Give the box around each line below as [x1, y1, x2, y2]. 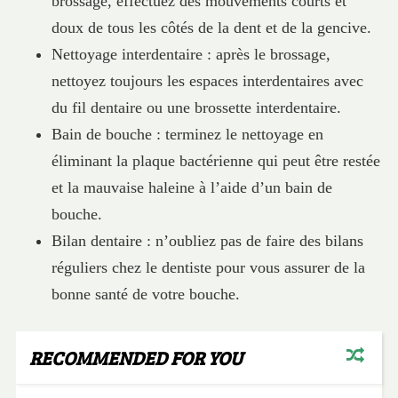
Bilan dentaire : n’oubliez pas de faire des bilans [51, 232, 363, 251]
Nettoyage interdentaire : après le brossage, [51, 45, 330, 64]
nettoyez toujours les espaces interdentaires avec [51, 72, 363, 91]
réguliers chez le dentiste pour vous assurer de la [51, 259, 365, 277]
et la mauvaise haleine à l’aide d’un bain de [51, 179, 332, 197]
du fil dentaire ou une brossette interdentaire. [51, 99, 341, 117]
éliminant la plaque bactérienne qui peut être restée [51, 152, 380, 171]
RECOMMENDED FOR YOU [28, 345, 243, 371]
